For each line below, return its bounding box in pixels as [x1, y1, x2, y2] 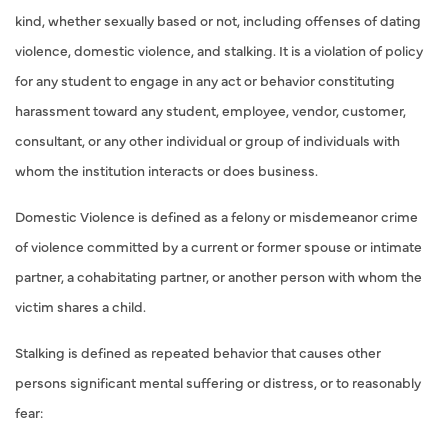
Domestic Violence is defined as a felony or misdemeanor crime [15, 206, 418, 226]
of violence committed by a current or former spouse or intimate [15, 236, 422, 256]
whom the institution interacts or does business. [15, 160, 318, 180]
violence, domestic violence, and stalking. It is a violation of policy [15, 40, 423, 60]
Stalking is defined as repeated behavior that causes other [15, 342, 381, 362]
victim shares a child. [15, 296, 146, 316]
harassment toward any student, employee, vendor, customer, [15, 100, 406, 120]
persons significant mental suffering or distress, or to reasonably [15, 372, 421, 392]
